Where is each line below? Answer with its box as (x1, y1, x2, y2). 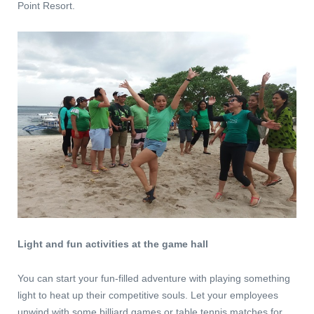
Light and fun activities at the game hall (18, 238, 208, 250)
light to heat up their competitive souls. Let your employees (18, 289, 278, 301)
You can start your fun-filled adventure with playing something (18, 272, 290, 284)
